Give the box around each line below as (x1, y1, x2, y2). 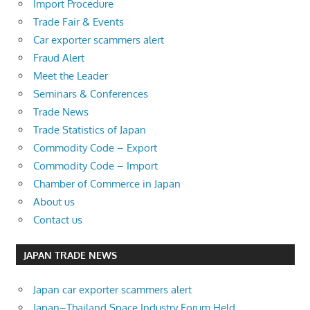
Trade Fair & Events (33, 15, 124, 28)
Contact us (33, 212, 82, 226)
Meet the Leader (33, 69, 108, 82)
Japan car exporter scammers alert (33, 282, 192, 296)
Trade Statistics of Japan (33, 122, 146, 136)
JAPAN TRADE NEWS (23, 248, 117, 261)
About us (33, 194, 75, 208)
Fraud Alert (33, 51, 84, 64)
